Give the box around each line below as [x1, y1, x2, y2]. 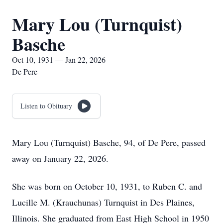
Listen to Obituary [20, 101, 72, 111]
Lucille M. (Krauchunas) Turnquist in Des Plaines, [12, 196, 195, 208]
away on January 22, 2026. [12, 152, 109, 164]
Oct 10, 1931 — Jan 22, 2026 [12, 54, 106, 65]
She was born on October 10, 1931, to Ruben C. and [12, 180, 202, 192]
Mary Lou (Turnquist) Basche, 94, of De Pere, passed [12, 136, 206, 148]
